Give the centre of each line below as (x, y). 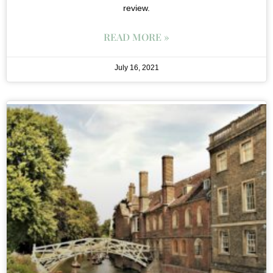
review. (136, 8)
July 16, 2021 (136, 67)
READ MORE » (136, 37)
